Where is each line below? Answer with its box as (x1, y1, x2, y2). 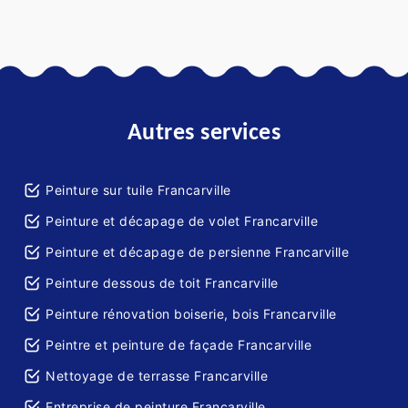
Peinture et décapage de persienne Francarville (46, 244, 349, 260)
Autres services (127, 121, 281, 147)
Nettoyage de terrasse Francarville (46, 368, 268, 384)
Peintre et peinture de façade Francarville (46, 337, 311, 353)
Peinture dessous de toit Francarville (46, 275, 279, 291)
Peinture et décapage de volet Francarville (46, 213, 318, 229)
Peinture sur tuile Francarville (46, 182, 231, 199)
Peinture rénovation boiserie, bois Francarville (46, 306, 337, 322)
